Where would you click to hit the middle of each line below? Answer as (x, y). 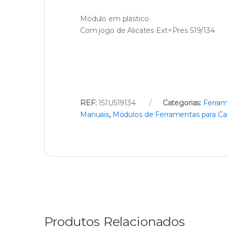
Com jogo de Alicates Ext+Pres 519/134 (147, 30)
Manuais (95, 114)
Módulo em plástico (115, 18)
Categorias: (183, 103)
